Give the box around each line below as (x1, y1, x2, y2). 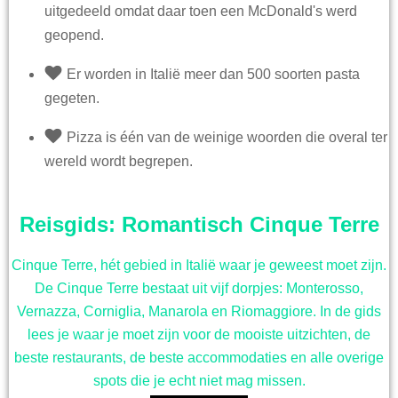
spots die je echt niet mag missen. (92, 373, 306, 389)
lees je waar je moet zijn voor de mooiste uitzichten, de (28, 327, 370, 343)
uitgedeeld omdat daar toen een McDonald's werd (44, 4, 357, 20)
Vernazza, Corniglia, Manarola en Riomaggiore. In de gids (17, 304, 381, 320)
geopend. (44, 28, 104, 44)
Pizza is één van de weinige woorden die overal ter (67, 130, 388, 146)
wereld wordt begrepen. (44, 154, 193, 170)
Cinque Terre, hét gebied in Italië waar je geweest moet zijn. (12, 258, 386, 274)
